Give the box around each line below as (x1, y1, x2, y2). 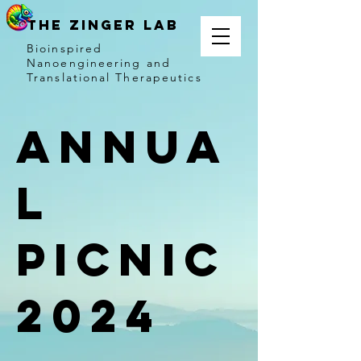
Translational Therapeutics (27, 70, 202, 85)
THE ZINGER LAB (27, 16, 179, 34)
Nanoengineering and (27, 56, 171, 70)
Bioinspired (27, 41, 103, 56)
